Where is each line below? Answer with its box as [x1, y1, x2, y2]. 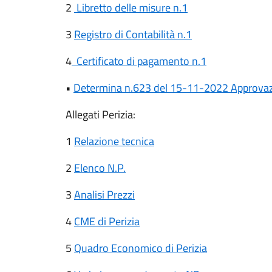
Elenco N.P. [74, 160, 126, 176]
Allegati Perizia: [66, 106, 135, 123]
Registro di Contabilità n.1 [74, 26, 192, 42]
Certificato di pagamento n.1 [72, 53, 206, 69]
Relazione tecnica [74, 133, 154, 149]
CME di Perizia [74, 213, 140, 229]
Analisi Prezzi [74, 186, 135, 203]
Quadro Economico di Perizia [74, 240, 207, 256]
